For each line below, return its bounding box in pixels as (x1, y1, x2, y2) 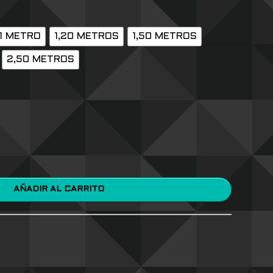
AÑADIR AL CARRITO (63, 185, 104, 194)
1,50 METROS (132, 32, 197, 41)
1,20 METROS (54, 32, 119, 41)
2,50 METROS (6, 55, 74, 65)
